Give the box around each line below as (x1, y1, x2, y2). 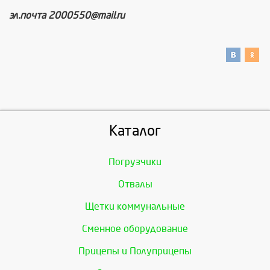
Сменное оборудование (82, 224, 188, 234)
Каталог (109, 123, 161, 139)
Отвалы (118, 179, 152, 189)
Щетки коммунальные (85, 201, 185, 212)
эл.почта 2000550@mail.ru (9, 10, 125, 20)
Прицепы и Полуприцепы (78, 246, 192, 256)
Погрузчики (108, 157, 162, 167)
